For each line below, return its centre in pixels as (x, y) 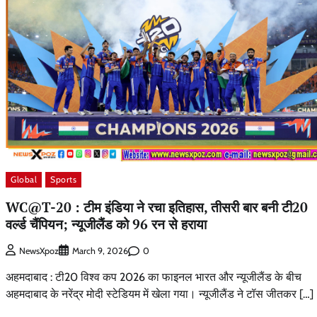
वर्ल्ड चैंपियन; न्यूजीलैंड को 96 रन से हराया (106, 224)
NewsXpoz (39, 251)
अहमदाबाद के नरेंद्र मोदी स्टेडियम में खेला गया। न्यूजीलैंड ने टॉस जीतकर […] (160, 294)
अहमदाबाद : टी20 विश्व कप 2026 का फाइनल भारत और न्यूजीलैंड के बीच (154, 277)
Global (24, 180)
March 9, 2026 (100, 251)
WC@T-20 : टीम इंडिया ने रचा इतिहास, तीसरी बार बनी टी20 (157, 207)
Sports (63, 180)
